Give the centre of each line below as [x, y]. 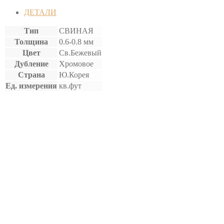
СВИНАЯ [76, 30]
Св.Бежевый [80, 52]
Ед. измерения [31, 85]
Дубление [31, 63]
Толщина [31, 41]
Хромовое [76, 63]
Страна [31, 74]
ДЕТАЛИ [40, 12]
